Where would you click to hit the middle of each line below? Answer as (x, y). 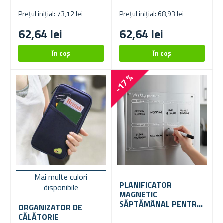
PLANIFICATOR (146, 185)
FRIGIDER (136, 213)
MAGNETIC (138, 194)
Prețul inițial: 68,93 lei (152, 14)
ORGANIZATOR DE (50, 207)
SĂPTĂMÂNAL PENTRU (161, 204)
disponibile (61, 187)
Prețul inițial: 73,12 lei (51, 14)
